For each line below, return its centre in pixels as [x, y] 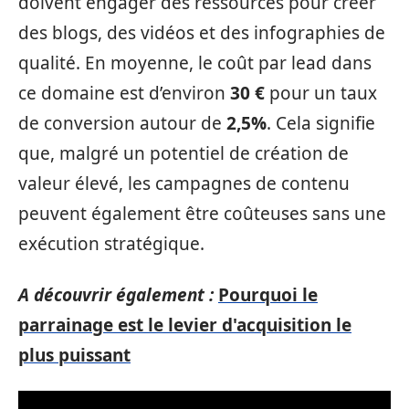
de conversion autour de [122, 123]
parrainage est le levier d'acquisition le [185, 325]
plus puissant [74, 355]
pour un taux [321, 93]
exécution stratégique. [111, 244]
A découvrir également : [116, 294]
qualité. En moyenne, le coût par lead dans [195, 63]
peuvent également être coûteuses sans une [202, 214]
